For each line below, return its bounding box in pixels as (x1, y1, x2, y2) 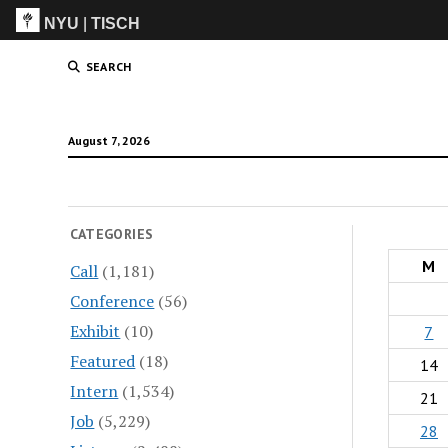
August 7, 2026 (67, 133, 150, 148)
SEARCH (85, 59, 132, 74)
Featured (70, 349, 136, 372)
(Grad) (359, 54, 409, 72)
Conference (70, 289, 155, 312)
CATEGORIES (70, 225, 154, 243)
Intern (70, 379, 119, 402)
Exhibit (70, 319, 121, 342)
